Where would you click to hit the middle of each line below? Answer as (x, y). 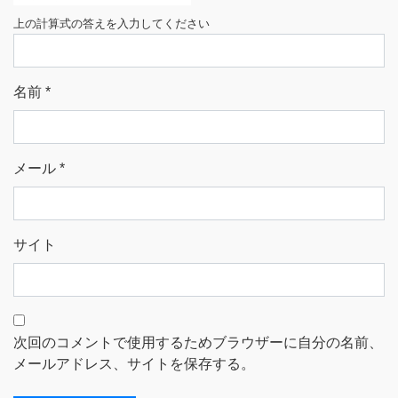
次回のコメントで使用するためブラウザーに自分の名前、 (198, 342)
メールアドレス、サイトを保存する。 (134, 364)
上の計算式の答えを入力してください (111, 24)
